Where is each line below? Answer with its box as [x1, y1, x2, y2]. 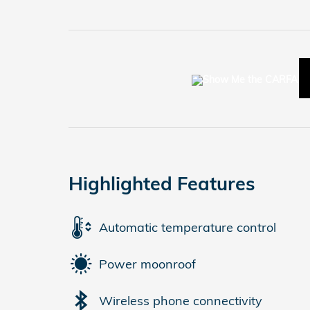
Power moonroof [99, 255, 196, 272]
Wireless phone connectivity [99, 292, 262, 309]
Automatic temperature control [99, 219, 276, 235]
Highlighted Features [69, 172, 255, 196]
